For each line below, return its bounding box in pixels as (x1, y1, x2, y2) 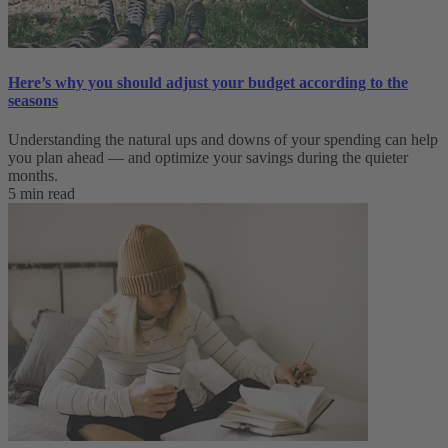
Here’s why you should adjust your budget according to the (8, 73, 408, 91)
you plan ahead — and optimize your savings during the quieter (8, 148, 408, 166)
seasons (8, 91, 58, 109)
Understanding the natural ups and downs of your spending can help (8, 130, 438, 148)
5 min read (8, 184, 75, 202)
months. (8, 166, 58, 184)
